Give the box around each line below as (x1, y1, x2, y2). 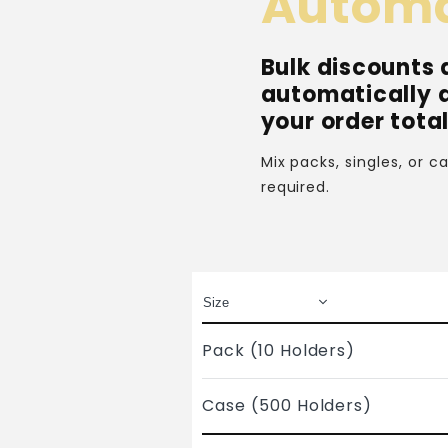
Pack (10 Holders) (202, 339, 356, 363)
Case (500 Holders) (202, 394, 373, 418)
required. (260, 177, 331, 198)
